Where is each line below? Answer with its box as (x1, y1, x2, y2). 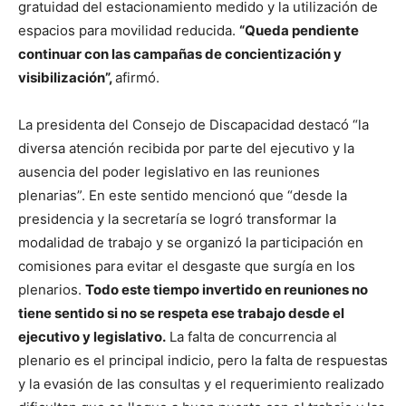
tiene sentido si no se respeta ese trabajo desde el (18, 304, 344, 322)
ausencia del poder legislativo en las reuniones (18, 163, 320, 180)
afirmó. (115, 69, 159, 86)
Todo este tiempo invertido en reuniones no (85, 281, 368, 298)
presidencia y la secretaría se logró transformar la (18, 210, 336, 227)
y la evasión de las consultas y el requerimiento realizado (18, 375, 384, 392)
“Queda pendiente (239, 22, 359, 39)
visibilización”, (18, 69, 115, 86)
